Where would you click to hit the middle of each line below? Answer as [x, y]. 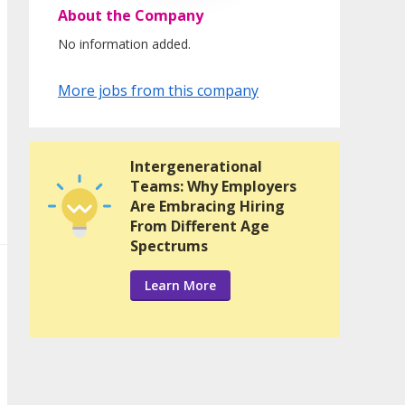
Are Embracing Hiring [207, 207]
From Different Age [200, 226]
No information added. [124, 44]
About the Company [131, 16]
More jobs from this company [158, 91]
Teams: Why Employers [213, 187]
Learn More [180, 286]
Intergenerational [196, 167]
